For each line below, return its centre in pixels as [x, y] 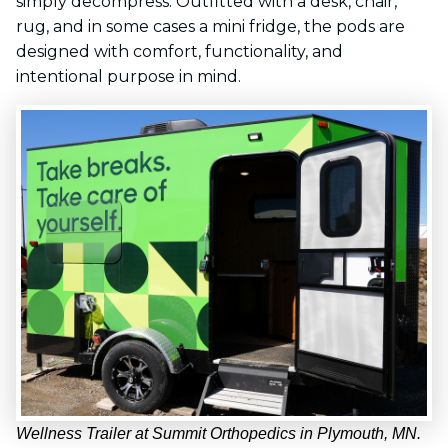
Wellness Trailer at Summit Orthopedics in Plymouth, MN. [218, 434]
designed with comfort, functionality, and [179, 51]
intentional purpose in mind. [128, 76]
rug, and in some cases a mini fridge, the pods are [210, 26]
